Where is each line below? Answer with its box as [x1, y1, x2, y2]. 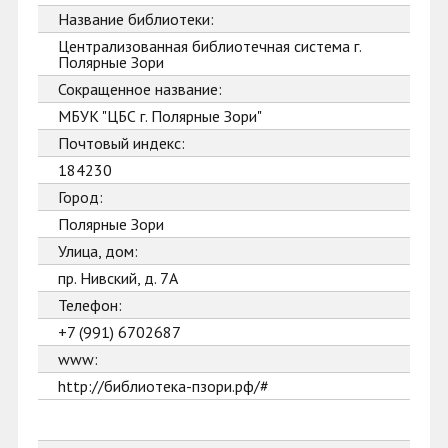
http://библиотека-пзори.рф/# [58, 376, 269, 396]
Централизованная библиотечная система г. [58, 36, 362, 56]
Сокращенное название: [58, 79, 222, 99]
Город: [58, 187, 103, 207]
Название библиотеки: [58, 9, 214, 29]
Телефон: [58, 295, 122, 315]
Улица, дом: [58, 241, 138, 261]
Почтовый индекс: [58, 133, 185, 153]
